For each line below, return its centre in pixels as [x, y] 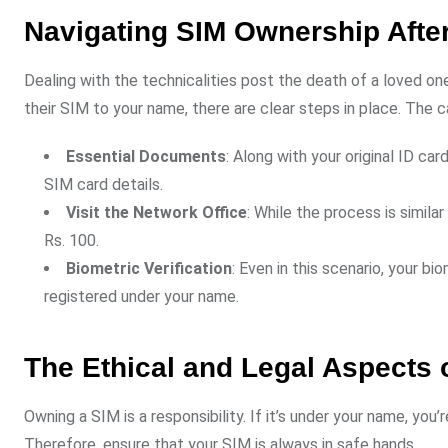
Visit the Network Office [156, 213]
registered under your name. [141, 297]
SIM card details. [103, 185]
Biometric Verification [149, 269]
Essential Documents [146, 157]
